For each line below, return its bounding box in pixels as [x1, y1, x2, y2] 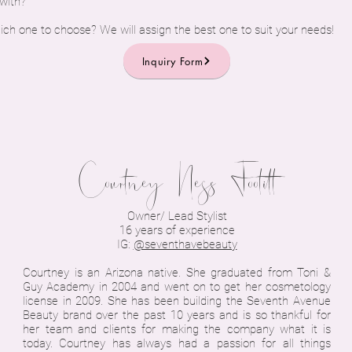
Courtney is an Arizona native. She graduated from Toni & [23, 266, 331, 280]
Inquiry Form [141, 53, 203, 68]
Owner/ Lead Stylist [126, 209, 227, 223]
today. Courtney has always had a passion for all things [23, 336, 331, 350]
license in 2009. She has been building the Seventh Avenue [23, 294, 331, 308]
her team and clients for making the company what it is [23, 322, 331, 336]
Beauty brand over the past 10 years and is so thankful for [23, 308, 331, 322]
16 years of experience [119, 223, 235, 237]
